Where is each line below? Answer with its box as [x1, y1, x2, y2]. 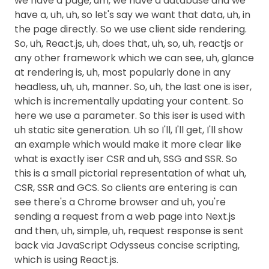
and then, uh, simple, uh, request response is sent [14, 224, 244, 238]
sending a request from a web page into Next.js [14, 210, 235, 223]
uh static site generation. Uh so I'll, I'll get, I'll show [14, 123, 243, 137]
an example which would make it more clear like [14, 138, 241, 151]
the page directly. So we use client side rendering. [14, 22, 247, 36]
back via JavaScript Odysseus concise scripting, [14, 238, 240, 252]
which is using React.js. [14, 253, 118, 267]
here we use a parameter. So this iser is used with [14, 109, 245, 122]
